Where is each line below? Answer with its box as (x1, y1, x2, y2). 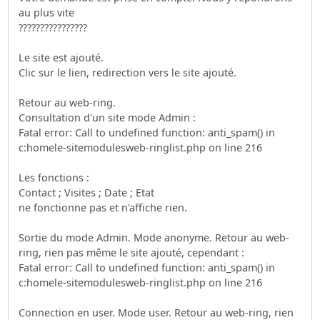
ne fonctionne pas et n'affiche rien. (19, 200, 188, 214)
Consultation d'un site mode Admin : (19, 110, 196, 124)
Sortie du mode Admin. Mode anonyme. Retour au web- (19, 230, 290, 244)
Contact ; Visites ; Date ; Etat (19, 185, 155, 199)
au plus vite (19, 5, 75, 19)
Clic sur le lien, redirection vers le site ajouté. (19, 65, 237, 79)
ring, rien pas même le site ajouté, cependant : (19, 245, 245, 259)
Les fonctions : (19, 170, 90, 184)
